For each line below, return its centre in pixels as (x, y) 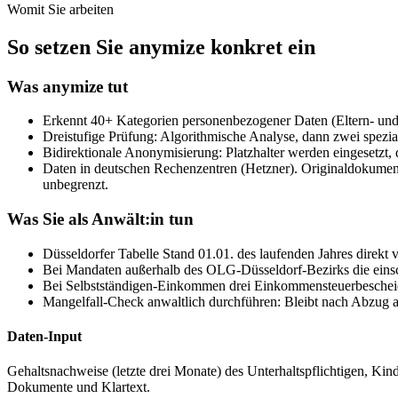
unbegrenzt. (76, 185)
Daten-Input (44, 337)
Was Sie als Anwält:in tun (100, 219)
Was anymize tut (68, 86)
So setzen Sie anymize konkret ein (161, 47)
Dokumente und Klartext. (79, 387)
